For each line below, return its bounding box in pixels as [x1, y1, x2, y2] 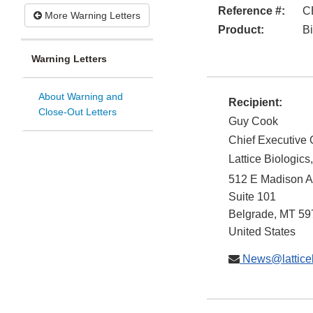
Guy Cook [228, 115, 278, 128]
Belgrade [228, 208, 274, 221]
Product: [218, 24, 264, 36]
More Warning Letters [42, 10, 140, 22]
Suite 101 [228, 191, 276, 203]
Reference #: [218, 5, 285, 17]
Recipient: [228, 96, 282, 109]
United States [228, 226, 296, 238]
